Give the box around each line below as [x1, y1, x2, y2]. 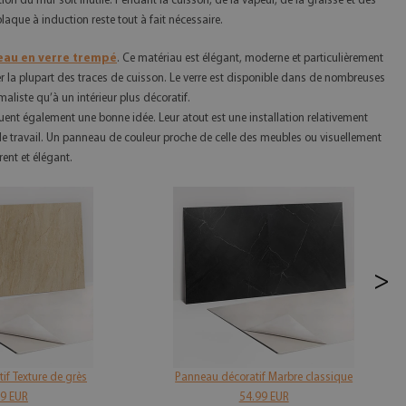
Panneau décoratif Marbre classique [175, 371, 353, 383]
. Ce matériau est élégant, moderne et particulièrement [117, 52, 383, 64]
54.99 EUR [238, 391, 289, 403]
